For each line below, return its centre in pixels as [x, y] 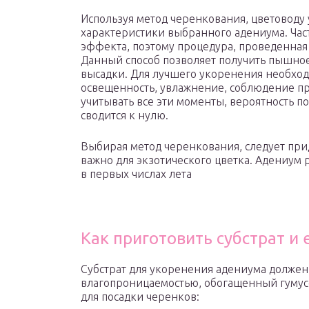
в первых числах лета [136, 174]
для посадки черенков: [140, 297]
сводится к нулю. [124, 116]
